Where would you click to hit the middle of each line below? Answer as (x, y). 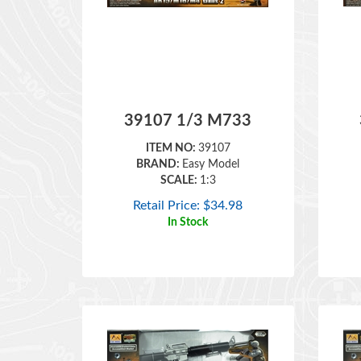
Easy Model (211, 141)
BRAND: (160, 141)
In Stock (188, 199)
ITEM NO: (172, 125)
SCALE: (180, 157)
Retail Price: (167, 182)
